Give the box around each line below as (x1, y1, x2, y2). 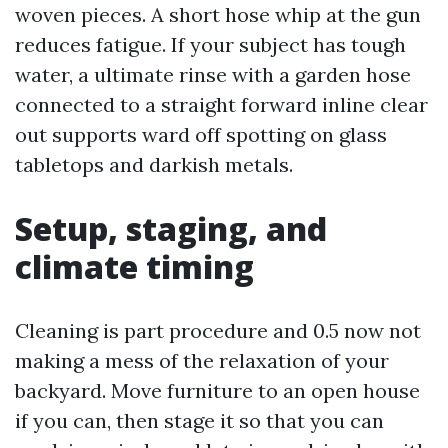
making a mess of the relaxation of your (15, 348, 389, 373)
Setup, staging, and (15, 207, 327, 250)
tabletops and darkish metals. (15, 152, 293, 177)
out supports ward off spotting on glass (15, 122, 387, 147)
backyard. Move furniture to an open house (15, 378, 420, 403)
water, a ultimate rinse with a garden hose (15, 62, 411, 87)
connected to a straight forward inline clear (15, 92, 428, 117)
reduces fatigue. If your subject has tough (15, 32, 406, 57)
